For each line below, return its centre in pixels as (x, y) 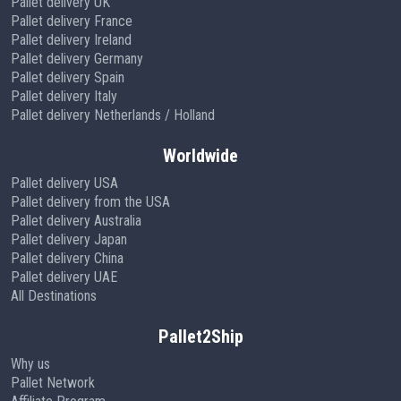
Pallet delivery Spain (68, 77)
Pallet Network (53, 382)
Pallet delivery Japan (69, 239)
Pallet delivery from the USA (90, 201)
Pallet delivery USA (64, 183)
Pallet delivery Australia (76, 220)
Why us (30, 363)
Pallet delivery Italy (64, 96)
